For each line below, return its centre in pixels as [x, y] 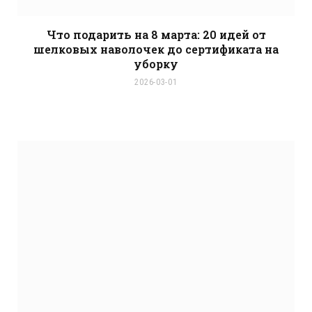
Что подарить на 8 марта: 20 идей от [156, 35]
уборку [156, 64]
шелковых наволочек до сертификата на [156, 49]
